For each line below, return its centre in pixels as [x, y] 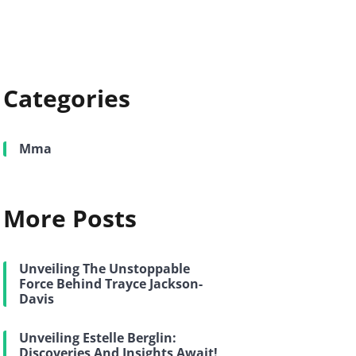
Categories [67, 98]
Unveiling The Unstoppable [104, 269]
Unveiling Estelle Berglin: [98, 338]
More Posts [70, 218]
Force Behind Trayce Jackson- [111, 284]
